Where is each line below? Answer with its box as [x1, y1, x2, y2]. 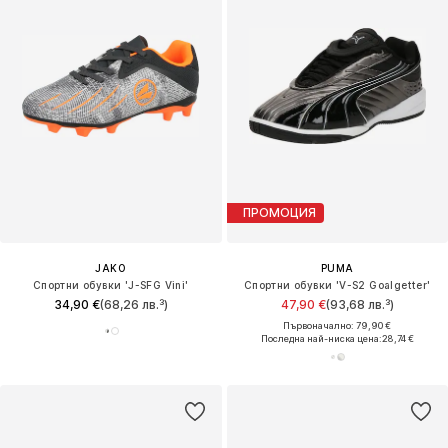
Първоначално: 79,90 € [283, 319, 392, 331]
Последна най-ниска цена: [260, 332, 382, 344]
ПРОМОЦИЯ [242, 205, 316, 221]
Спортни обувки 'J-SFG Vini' [32, 278, 189, 291]
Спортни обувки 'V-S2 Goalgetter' [243, 278, 431, 291]
